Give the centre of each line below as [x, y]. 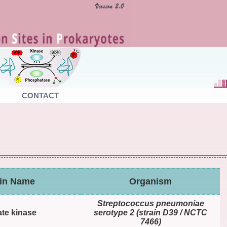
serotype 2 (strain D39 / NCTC [150, 213]
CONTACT [40, 96]
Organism [150, 181]
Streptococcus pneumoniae [150, 203]
